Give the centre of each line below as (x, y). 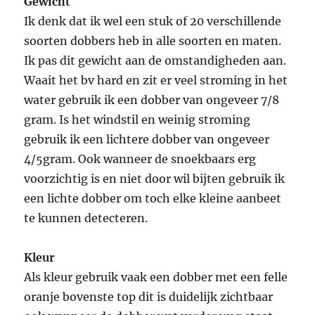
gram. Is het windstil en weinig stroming (137, 120)
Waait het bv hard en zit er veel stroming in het (156, 81)
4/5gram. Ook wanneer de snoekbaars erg (140, 159)
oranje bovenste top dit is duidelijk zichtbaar (149, 297)
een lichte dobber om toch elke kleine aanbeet (153, 199)
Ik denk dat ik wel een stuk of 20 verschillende (153, 21)
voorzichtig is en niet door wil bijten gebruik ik (155, 179)
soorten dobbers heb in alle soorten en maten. (153, 41)
